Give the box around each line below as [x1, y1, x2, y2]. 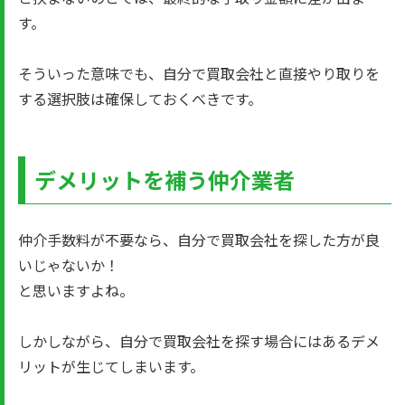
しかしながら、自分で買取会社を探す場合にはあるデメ [18, 330, 380, 352]
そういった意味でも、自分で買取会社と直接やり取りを [18, 62, 380, 84]
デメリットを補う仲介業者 [34, 164, 295, 195]
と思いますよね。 [18, 279, 134, 301]
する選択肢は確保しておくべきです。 [18, 88, 262, 109]
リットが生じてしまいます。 [18, 355, 204, 377]
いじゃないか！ [18, 254, 119, 276]
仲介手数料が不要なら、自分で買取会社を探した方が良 [18, 229, 380, 250]
